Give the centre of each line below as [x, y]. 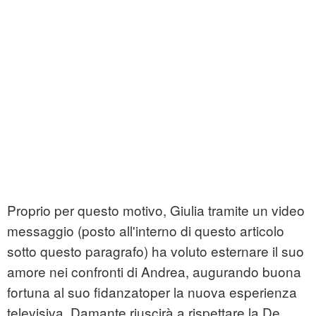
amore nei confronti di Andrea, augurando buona [154, 272]
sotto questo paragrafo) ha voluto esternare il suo [156, 251]
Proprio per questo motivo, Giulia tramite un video [156, 210]
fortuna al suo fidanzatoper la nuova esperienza [152, 292]
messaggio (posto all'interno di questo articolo [146, 231]
